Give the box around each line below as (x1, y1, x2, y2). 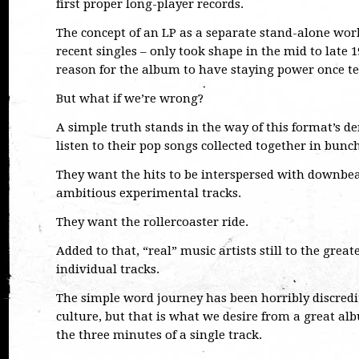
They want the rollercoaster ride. (56, 215, 248, 229)
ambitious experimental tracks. (56, 186, 241, 200)
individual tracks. (56, 262, 159, 276)
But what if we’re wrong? (56, 91, 204, 106)
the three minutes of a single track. (56, 328, 262, 342)
